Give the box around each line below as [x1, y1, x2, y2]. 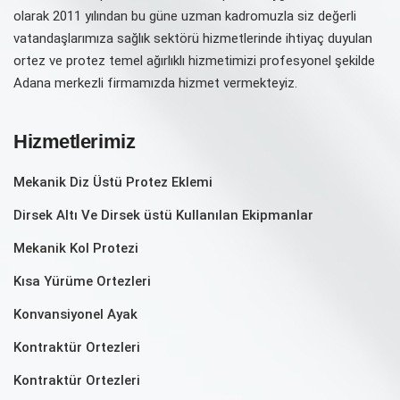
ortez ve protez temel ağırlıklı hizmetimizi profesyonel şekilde [13, 52, 375, 69]
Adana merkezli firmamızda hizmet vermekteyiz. [13, 74, 297, 91]
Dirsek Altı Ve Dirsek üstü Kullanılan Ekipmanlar [13, 206, 313, 223]
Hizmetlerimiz [13, 129, 136, 153]
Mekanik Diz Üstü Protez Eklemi [13, 173, 212, 190]
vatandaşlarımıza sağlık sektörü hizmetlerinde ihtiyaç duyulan [13, 29, 372, 46]
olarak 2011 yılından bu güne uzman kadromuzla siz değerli [13, 7, 356, 24]
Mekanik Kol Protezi [13, 239, 138, 256]
